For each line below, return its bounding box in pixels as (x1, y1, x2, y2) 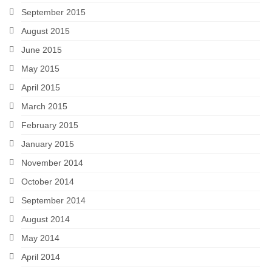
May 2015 (21, 63, 59, 73)
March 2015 (21, 101, 67, 111)
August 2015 (21, 25, 70, 36)
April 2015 (21, 82, 60, 92)
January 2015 (21, 138, 74, 149)
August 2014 (21, 214, 70, 224)
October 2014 (21, 176, 74, 186)
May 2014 (21, 233, 59, 243)
